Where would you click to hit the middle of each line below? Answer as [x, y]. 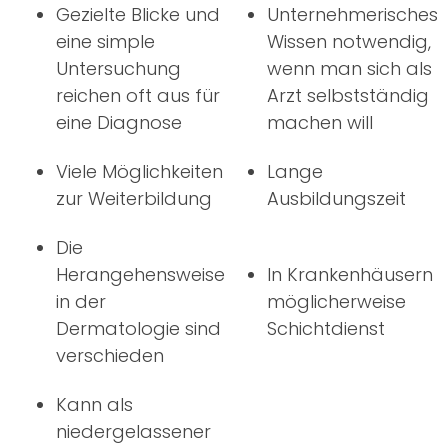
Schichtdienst [326, 328]
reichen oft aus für [138, 95]
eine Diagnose [119, 122]
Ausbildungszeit [336, 198]
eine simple [105, 41]
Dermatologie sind [138, 328]
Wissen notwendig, [349, 41]
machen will [320, 122]
